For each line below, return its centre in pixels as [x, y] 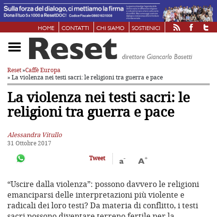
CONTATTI [75, 28]
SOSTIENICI [146, 28]
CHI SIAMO [110, 28]
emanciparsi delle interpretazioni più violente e [96, 195]
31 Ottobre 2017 [29, 143]
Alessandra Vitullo [35, 134]
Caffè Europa [43, 70]
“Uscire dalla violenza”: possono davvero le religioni [103, 184]
